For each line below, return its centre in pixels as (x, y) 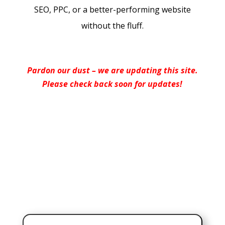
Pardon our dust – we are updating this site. (112, 71)
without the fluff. (112, 26)
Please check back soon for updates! (113, 84)
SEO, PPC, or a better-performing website (112, 10)
